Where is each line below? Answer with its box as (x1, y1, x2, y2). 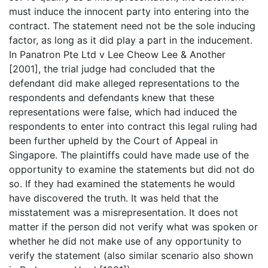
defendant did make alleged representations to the (9, 77, 239, 89)
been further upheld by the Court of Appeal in (9, 134, 218, 147)
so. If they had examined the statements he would (9, 177, 235, 190)
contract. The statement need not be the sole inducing (9, 19, 255, 32)
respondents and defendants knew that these (9, 91, 214, 103)
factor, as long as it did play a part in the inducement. (9, 33, 252, 46)
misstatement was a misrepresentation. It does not (9, 206, 238, 218)
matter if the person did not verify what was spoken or (9, 220, 258, 233)
